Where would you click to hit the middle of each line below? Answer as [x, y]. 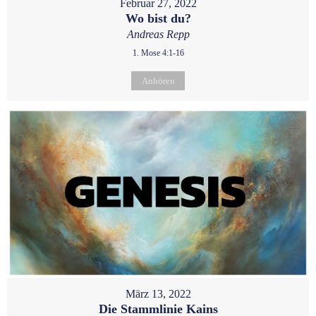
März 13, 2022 [158, 293]
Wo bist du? [158, 18]
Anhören [158, 80]
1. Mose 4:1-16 [158, 53]
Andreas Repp [158, 34]
